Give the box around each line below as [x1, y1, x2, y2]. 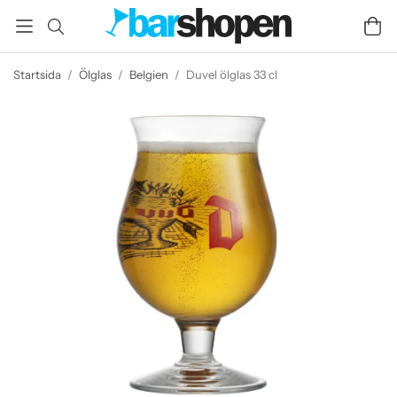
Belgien [129, 67, 168, 82]
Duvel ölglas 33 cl [186, 67, 277, 82]
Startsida [13, 67, 61, 82]
